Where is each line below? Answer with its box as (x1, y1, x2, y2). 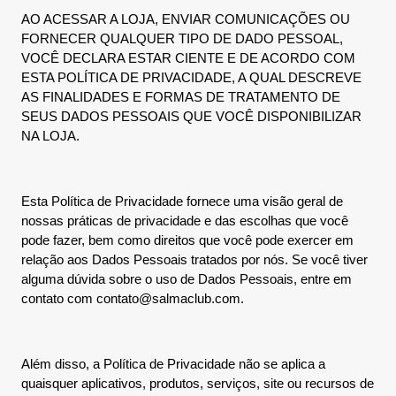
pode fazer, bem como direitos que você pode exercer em (21, 232, 354, 247)
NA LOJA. (21, 128, 80, 143)
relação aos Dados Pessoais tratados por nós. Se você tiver (21, 252, 368, 267)
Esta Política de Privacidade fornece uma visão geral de (21, 194, 343, 209)
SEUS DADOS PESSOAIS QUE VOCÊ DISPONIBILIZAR (21, 109, 362, 124)
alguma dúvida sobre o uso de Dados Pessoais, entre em (21, 271, 352, 286)
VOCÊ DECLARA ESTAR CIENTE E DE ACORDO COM (21, 50, 355, 65)
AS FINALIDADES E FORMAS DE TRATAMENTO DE (21, 89, 340, 104)
